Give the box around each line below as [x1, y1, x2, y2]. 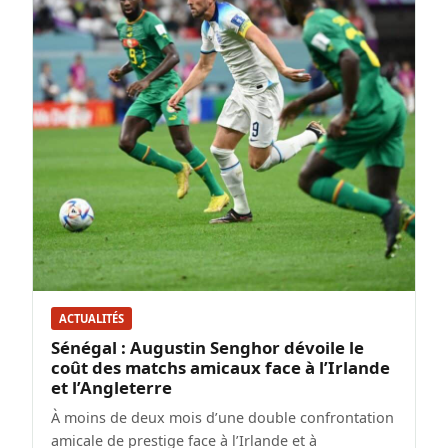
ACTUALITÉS [59, 311, 124, 327]
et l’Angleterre [51, 376, 172, 400]
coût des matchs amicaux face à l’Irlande [51, 356, 390, 380]
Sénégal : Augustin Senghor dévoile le [51, 336, 364, 360]
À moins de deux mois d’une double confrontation [51, 408, 394, 428]
